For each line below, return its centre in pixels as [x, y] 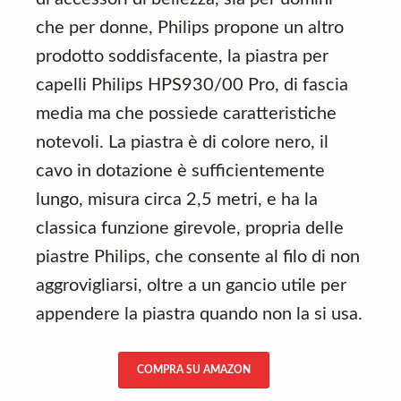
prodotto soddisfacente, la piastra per [182, 56]
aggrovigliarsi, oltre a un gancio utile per [191, 286]
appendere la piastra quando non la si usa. [199, 314]
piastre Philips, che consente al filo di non [198, 257]
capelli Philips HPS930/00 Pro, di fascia [192, 85]
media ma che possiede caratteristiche [186, 114]
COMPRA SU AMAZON [194, 370]
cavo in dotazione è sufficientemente [180, 171]
